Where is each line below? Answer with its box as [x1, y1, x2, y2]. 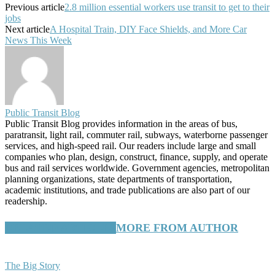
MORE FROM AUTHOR [116, 221, 238, 234]
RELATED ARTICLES [5, 221, 116, 234]
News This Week [5, 35, 72, 45]
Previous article [5, 2, 64, 12]
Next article [5, 24, 50, 34]
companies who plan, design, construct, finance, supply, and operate [5, 152, 268, 162]
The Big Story [5, 260, 60, 271]
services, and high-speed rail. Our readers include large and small [5, 141, 256, 151]
